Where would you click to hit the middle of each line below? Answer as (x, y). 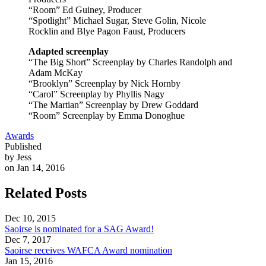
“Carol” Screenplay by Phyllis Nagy (96, 94)
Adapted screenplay (69, 51)
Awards (19, 135)
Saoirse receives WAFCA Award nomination (88, 250)
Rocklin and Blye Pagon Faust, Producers (107, 31)
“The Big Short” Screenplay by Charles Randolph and (130, 62)
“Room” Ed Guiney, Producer (85, 9)
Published (23, 146)
